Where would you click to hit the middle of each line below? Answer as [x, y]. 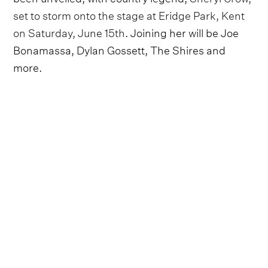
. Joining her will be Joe [182, 32]
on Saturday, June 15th [69, 32]
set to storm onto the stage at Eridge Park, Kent [129, 14]
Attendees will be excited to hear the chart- [119, 252]
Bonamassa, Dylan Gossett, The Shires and [120, 49]
